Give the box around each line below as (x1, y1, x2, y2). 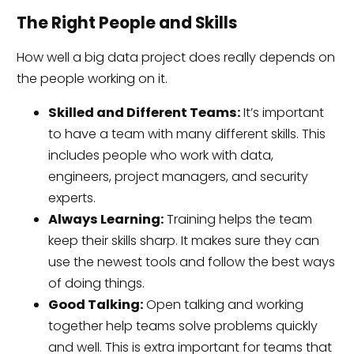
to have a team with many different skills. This (47, 125, 326, 144)
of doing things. (47, 274, 145, 293)
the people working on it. (16, 70, 168, 88)
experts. (47, 189, 96, 208)
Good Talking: (47, 296, 143, 314)
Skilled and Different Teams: (47, 104, 240, 122)
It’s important (239, 104, 324, 122)
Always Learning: (47, 210, 164, 229)
